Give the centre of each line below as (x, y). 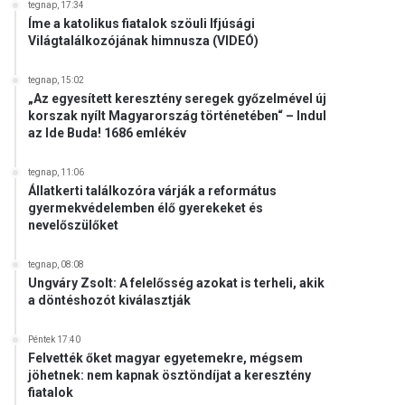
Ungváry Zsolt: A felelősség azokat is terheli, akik (177, 283)
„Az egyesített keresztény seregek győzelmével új (178, 99)
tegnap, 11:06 (57, 172)
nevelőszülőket (74, 225)
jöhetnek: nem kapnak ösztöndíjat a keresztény (170, 375)
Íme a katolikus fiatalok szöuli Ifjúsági (142, 24)
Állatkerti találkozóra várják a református (153, 191)
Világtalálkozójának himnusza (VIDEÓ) (144, 41)
